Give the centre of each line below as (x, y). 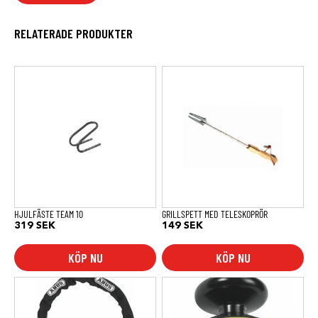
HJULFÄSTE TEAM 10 (49, 214)
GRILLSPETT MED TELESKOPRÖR (215, 214)
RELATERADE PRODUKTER (73, 33)
